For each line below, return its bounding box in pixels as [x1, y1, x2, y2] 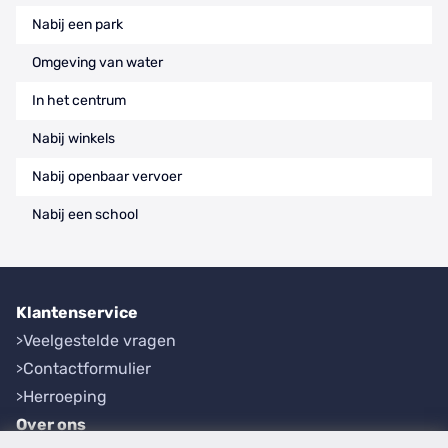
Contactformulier [23, 359, 151, 379]
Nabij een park [32, 16, 123, 34]
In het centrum [32, 92, 126, 110]
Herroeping [23, 387, 107, 407]
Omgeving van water [32, 54, 163, 72]
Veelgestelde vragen [23, 331, 176, 351]
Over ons [16, 415, 86, 435]
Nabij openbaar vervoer [32, 168, 182, 186]
